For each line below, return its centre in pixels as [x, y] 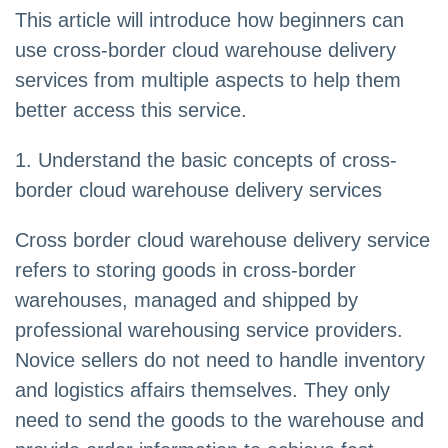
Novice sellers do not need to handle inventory [220, 360]
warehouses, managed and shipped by [186, 300]
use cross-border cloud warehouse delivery [205, 50]
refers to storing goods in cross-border [185, 270]
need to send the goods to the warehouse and [219, 420]
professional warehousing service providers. [209, 330]
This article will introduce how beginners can [209, 20]
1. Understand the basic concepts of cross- [206, 160]
